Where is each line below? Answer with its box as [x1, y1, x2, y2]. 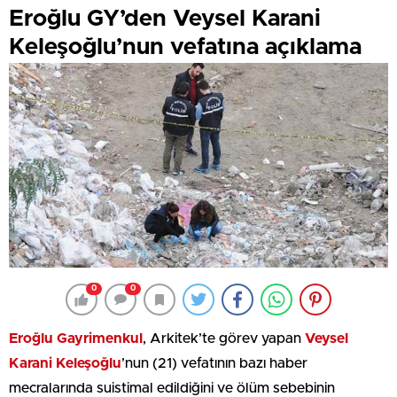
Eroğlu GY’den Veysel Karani [9, 6, 321, 30]
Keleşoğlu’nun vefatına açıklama [9, 35, 362, 58]
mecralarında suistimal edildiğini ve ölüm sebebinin [9, 381, 335, 395]
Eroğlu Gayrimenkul [9, 331, 143, 346]
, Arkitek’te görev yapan [143, 331, 305, 346]
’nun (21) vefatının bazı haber [121, 356, 307, 370]
